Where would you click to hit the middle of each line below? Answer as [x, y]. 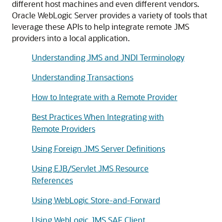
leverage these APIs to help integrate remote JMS [101, 27]
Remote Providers [63, 129]
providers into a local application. [71, 38]
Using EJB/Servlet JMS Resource [90, 168]
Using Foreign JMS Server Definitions [98, 148]
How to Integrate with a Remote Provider [105, 97]
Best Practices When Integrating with [98, 117]
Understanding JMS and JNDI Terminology [108, 57]
